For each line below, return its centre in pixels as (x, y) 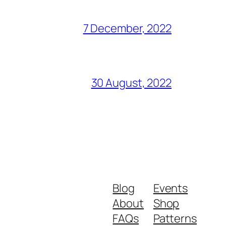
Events (171, 188)
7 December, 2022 (127, 29)
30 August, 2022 (131, 83)
